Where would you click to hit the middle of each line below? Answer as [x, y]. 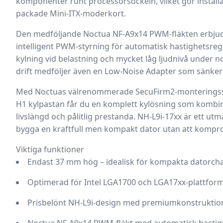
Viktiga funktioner [50, 149]
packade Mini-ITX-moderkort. [71, 13]
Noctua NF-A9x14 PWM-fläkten [141, 34]
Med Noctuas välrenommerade [76, 92]
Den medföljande [50, 34]
